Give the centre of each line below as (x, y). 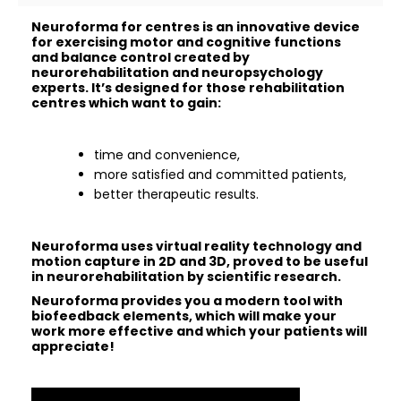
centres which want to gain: (126, 103)
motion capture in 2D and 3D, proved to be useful (200, 261)
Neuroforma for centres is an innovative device (196, 27)
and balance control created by (141, 57)
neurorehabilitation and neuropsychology (177, 73)
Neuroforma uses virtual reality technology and (196, 246)
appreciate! (73, 346)
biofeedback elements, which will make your (184, 316)
